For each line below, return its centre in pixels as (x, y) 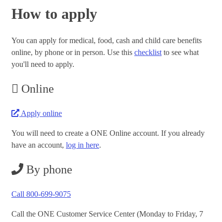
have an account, (39, 145)
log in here (83, 145)
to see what (180, 53)
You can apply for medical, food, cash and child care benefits (107, 41)
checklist (148, 53)
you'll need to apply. (43, 64)
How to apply (54, 14)
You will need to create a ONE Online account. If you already (108, 133)
